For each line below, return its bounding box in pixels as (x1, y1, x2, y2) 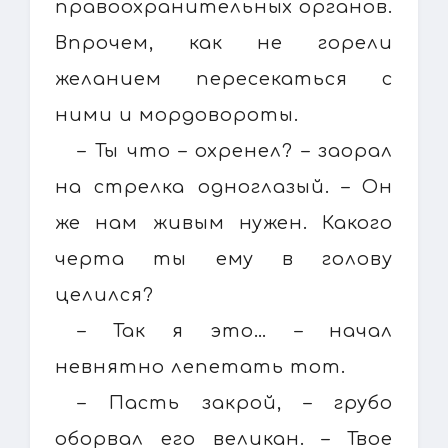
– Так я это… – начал (78, 320, 393, 341)
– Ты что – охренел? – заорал (78, 140, 393, 161)
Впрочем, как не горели (55, 32, 393, 53)
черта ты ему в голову (55, 248, 393, 269)
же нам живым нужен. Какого (55, 212, 393, 233)
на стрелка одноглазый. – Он (55, 176, 393, 197)
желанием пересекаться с (55, 68, 393, 89)
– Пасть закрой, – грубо (78, 392, 393, 413)
